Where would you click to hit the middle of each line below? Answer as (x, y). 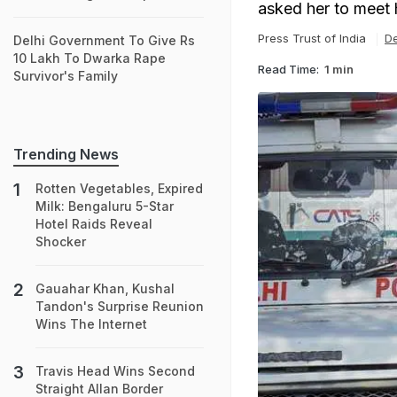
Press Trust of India (312, 38)
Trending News (66, 154)
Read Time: (288, 69)
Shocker (61, 241)
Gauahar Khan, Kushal (105, 288)
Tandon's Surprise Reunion (120, 306)
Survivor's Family (66, 76)
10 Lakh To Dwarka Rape (90, 58)
